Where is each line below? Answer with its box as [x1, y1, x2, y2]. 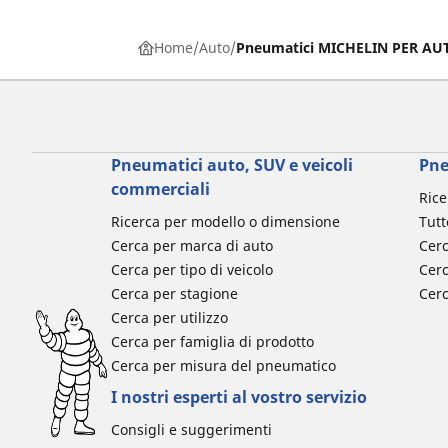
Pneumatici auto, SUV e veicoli [110, 154, 353, 176]
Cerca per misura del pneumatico [110, 356, 336, 375]
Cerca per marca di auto [110, 236, 273, 255]
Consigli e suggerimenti [110, 420, 272, 439]
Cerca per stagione [110, 284, 238, 303]
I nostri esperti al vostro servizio [110, 386, 367, 408]
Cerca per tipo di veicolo [110, 260, 273, 279]
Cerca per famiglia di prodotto [110, 332, 314, 351]
